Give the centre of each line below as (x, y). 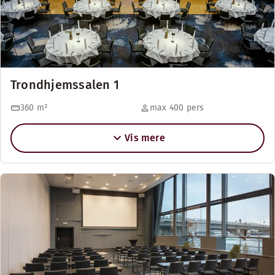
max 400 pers (177, 108)
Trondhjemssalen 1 (65, 85)
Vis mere (145, 138)
